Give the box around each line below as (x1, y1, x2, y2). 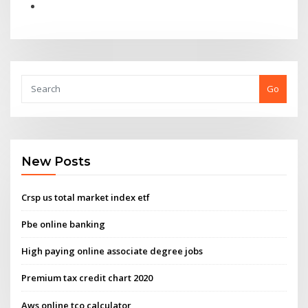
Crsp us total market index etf (21, 190, 151, 203)
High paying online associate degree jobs (21, 245, 203, 258)
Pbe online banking (21, 217, 106, 230)
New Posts (21, 154, 91, 169)
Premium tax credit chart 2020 (21, 272, 153, 285)
